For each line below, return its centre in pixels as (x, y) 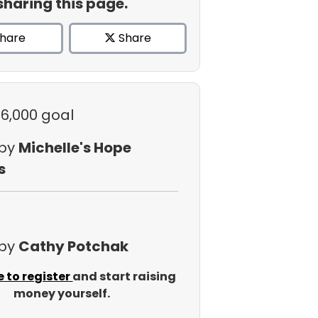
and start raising (125, 276)
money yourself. (61, 294)
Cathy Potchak (73, 246)
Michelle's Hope (75, 148)
